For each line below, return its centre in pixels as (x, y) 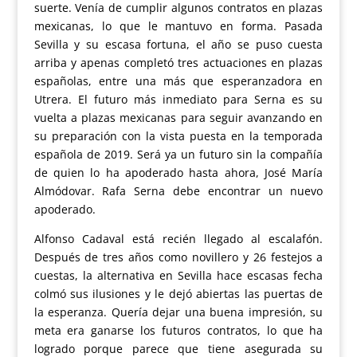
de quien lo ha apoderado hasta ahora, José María (178, 173)
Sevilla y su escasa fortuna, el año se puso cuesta (178, 45)
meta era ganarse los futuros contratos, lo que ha (178, 331)
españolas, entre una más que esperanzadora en (178, 81)
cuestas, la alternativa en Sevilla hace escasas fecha (178, 276)
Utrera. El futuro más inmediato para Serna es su (178, 100)
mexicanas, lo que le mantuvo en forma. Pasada (178, 26)
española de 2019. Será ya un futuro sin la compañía (178, 155)
